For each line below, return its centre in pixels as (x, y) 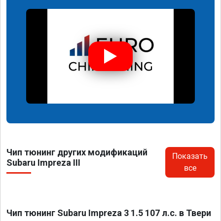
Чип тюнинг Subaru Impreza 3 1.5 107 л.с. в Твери (109, 213)
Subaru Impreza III (43, 163)
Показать (190, 156)
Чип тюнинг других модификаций (77, 152)
